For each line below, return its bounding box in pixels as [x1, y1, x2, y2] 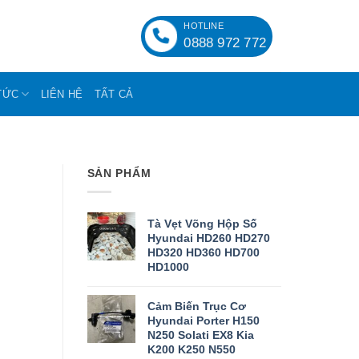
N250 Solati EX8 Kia [147, 328, 254, 341]
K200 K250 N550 [147, 342, 236, 356]
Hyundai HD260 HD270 [147, 231, 270, 244]
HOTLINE [184, 20, 224, 30]
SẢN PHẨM [87, 167, 151, 179]
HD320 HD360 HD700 [147, 245, 260, 259]
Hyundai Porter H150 [147, 313, 260, 327]
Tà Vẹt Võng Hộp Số [147, 216, 257, 230]
